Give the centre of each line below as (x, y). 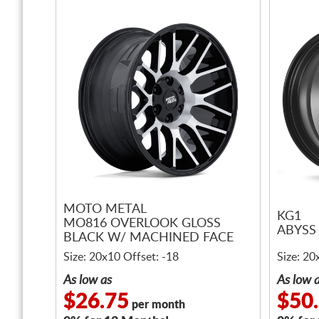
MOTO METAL (105, 210)
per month (157, 305)
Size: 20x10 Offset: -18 (121, 257)
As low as (88, 281)
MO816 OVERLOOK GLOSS (142, 224)
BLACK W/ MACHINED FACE (148, 238)
